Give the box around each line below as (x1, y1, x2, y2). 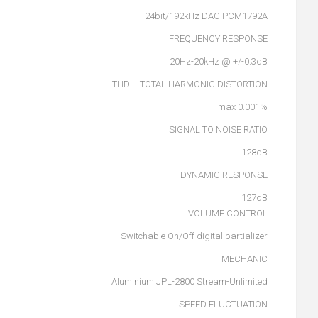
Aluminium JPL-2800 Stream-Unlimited (111, 276, 268, 287)
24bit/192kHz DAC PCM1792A (145, 11, 268, 21)
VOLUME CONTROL (188, 208, 268, 219)
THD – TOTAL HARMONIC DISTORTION (112, 79, 268, 89)
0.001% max (238, 102, 268, 112)
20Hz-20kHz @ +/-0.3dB (170, 56, 268, 67)
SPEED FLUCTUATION (179, 299, 268, 309)
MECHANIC (221, 253, 268, 264)
